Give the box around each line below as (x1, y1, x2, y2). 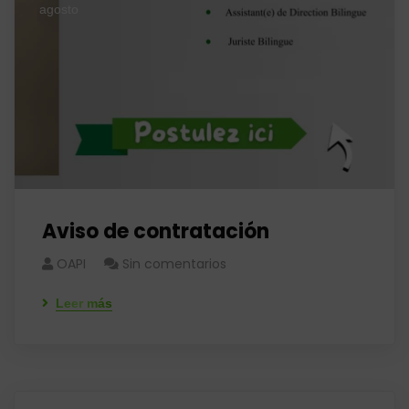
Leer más (56, 296, 112, 310)
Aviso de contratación (42, 217, 269, 246)
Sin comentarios (122, 255, 226, 273)
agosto (38, 2, 79, 16)
